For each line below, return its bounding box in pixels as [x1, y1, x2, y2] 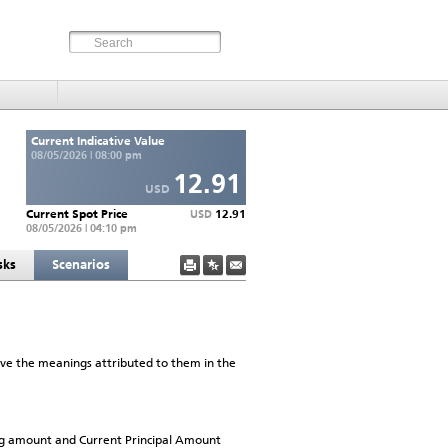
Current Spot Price [26, 207, 128, 221]
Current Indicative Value [31, 134, 165, 148]
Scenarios [52, 257, 110, 272]
